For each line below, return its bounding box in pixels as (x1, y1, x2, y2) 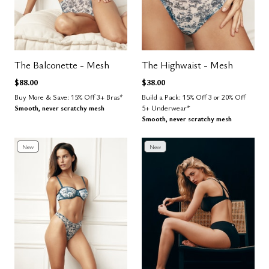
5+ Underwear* (142, 102, 190, 112)
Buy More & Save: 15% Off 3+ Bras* (14, 91, 123, 101)
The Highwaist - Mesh (142, 58, 233, 71)
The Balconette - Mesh (14, 58, 109, 71)
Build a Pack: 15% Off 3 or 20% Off (142, 91, 246, 101)
